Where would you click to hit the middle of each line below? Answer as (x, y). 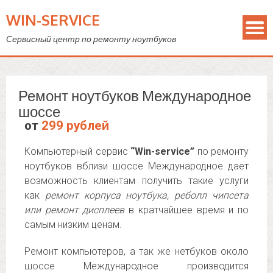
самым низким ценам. (73, 225)
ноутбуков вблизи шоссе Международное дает (136, 166)
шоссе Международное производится (136, 266)
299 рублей (75, 126)
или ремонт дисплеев (75, 210)
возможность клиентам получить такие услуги (136, 181)
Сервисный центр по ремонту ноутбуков (91, 39)
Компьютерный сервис (77, 151)
